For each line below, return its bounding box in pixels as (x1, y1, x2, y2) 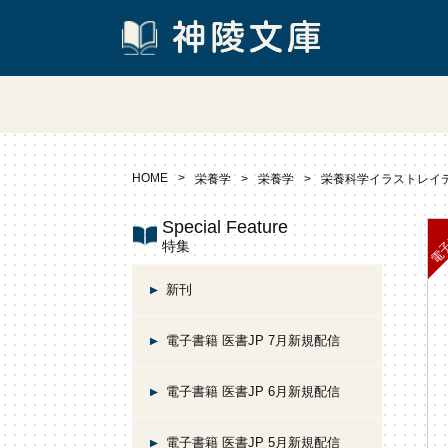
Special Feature (162, 217, 288, 237)
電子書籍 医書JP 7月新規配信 (166, 333, 340, 348)
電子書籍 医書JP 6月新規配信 (166, 384, 340, 399)
